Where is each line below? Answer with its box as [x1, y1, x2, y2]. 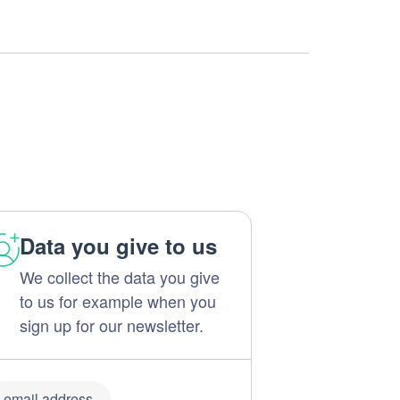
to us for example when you [19, 289, 216, 312]
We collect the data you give [19, 265, 220, 288]
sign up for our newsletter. [19, 313, 204, 337]
